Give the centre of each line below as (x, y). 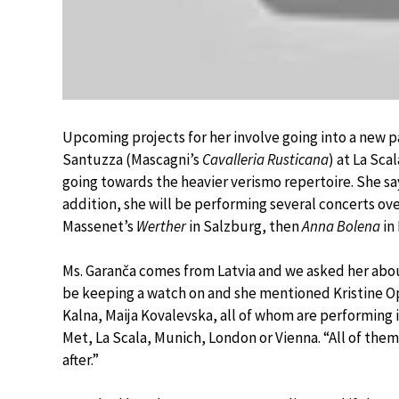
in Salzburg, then (244, 226)
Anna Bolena (341, 226)
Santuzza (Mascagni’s (132, 159)
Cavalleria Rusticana (265, 159)
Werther (161, 226)
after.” (81, 359)
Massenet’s (99, 226)
